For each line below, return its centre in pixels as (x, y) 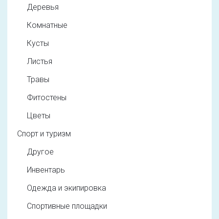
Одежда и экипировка (66, 188)
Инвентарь (46, 170)
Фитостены (47, 97)
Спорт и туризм (44, 133)
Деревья (43, 7)
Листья (40, 61)
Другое (40, 152)
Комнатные (47, 25)
